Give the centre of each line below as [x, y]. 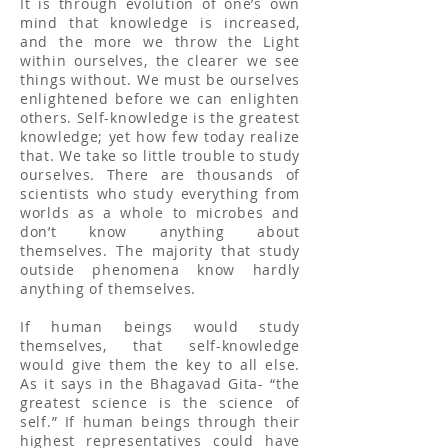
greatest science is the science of [160, 402]
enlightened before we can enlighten [160, 98]
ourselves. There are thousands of [160, 174]
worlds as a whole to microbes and [160, 212]
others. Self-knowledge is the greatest [160, 117]
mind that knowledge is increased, [160, 22]
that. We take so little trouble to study [160, 155]
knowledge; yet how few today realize [160, 136]
